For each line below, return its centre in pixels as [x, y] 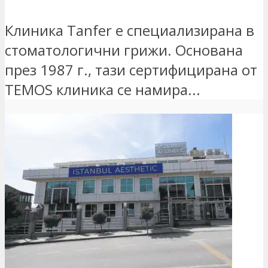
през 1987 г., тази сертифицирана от [131, 70]
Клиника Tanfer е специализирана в [130, 31]
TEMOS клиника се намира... [103, 90]
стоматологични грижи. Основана [124, 50]
